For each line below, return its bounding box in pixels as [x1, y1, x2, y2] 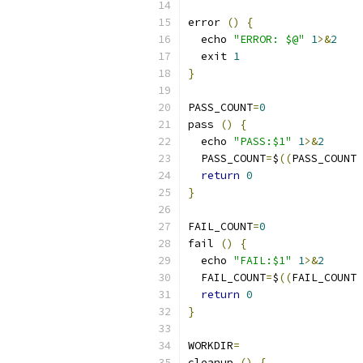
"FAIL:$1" [233, 254, 292, 267]
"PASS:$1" [233, 135, 292, 148]
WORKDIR [188, 339, 233, 352]
